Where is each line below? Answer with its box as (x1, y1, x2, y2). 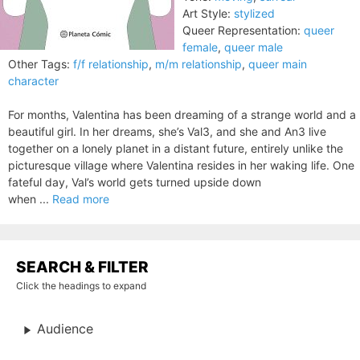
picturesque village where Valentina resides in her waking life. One (8, 158, 354, 172)
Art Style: (182, 6, 231, 20)
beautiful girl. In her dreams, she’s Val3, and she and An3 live (8, 125, 326, 138)
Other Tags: (8, 57, 70, 71)
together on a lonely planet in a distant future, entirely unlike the (8, 141, 343, 155)
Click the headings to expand (16, 280, 146, 292)
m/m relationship (155, 57, 242, 71)
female (182, 40, 218, 54)
